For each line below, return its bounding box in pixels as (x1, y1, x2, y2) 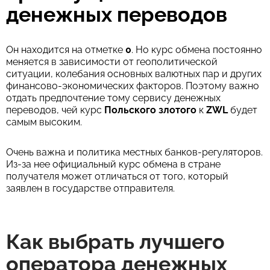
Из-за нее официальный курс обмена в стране (6, 159, 221, 170)
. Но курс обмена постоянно (131, 44, 262, 55)
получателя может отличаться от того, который (6, 171, 228, 182)
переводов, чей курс (6, 104, 104, 116)
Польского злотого (104, 104, 196, 116)
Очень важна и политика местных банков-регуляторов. (6, 146, 263, 158)
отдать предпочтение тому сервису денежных (6, 92, 221, 104)
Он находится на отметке (6, 44, 125, 55)
